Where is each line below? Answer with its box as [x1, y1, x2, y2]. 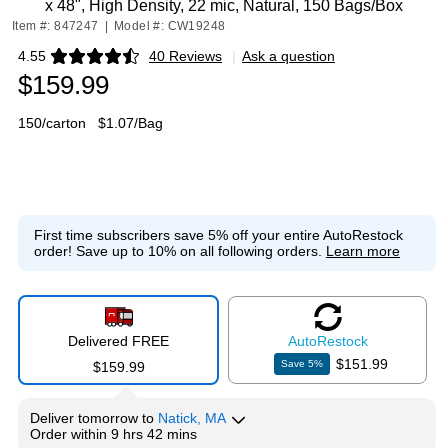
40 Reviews [149, 48, 222, 64]
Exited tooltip [17, 54, 98, 71]
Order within [30, 426, 111, 442]
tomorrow [74, 410, 138, 426]
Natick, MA [158, 410, 226, 426]
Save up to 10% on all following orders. [72, 243, 326, 259]
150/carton [18, 115, 86, 131]
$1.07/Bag [98, 115, 163, 131]
